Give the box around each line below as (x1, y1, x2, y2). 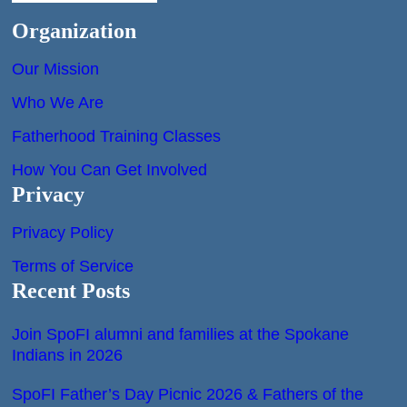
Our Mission (12, 59, 100, 78)
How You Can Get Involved (12, 160, 208, 179)
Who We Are (12, 93, 104, 112)
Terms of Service (12, 256, 134, 275)
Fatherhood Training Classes (12, 126, 222, 145)
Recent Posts (12, 278, 131, 303)
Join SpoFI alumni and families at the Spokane (12, 324, 350, 343)
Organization (12, 18, 137, 43)
